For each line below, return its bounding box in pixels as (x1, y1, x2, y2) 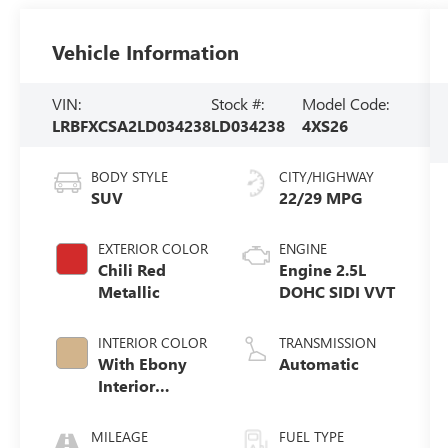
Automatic (278, 352, 359, 374)
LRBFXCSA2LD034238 (52, 115, 212, 136)
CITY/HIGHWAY (278, 166, 374, 186)
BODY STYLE (91, 166, 169, 186)
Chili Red (98, 258, 167, 280)
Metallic (98, 280, 161, 302)
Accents (98, 396, 158, 418)
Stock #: (211, 93, 265, 114)
